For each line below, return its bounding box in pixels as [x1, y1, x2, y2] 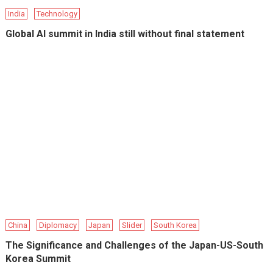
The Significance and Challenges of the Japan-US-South [5, 239, 264, 252]
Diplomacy [39, 221, 77, 230]
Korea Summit [5, 253, 71, 265]
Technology [37, 9, 78, 19]
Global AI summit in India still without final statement [5, 28, 245, 40]
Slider [122, 221, 143, 230]
